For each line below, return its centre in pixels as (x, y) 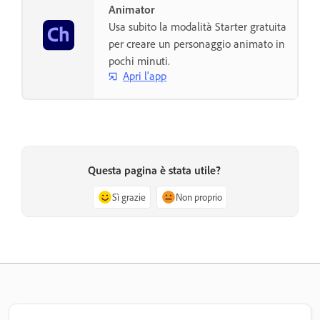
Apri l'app (145, 76)
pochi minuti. (139, 60)
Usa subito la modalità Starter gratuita (197, 26)
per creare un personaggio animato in (197, 43)
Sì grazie (129, 197)
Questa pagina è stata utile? (154, 170)
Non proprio (199, 197)
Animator (132, 9)
